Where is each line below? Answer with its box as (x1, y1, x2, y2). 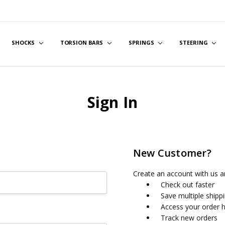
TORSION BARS (60, 39, 105, 47)
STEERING (179, 39, 209, 47)
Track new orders (161, 213, 218, 223)
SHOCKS (12, 39, 36, 47)
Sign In (87, 92, 138, 113)
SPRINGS (129, 39, 156, 47)
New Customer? (133, 146, 211, 160)
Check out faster (161, 180, 215, 190)
